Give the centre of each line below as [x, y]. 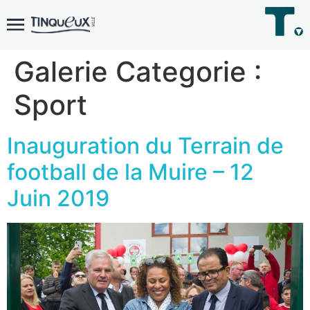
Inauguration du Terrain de [145, 146]
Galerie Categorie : [138, 72]
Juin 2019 [58, 199]
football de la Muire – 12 [130, 172]
